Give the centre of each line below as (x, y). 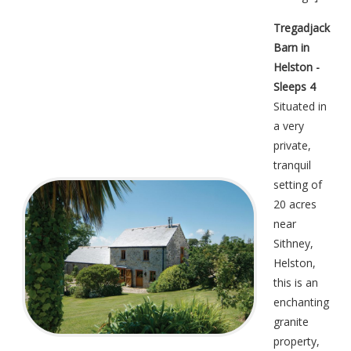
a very (289, 126)
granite (291, 322)
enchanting (301, 302)
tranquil (292, 165)
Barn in (291, 48)
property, (297, 342)
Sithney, (293, 244)
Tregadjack (302, 28)
